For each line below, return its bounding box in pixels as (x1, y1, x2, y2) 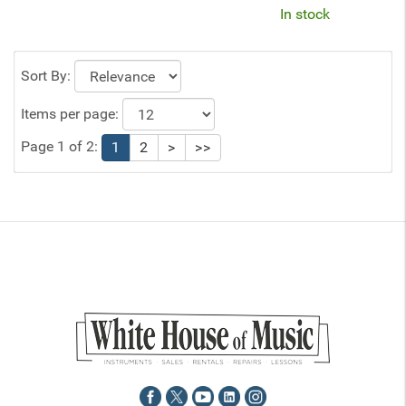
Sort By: (21, 67, 74, 85)
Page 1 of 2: (21, 138, 101, 156)
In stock (279, 5, 330, 23)
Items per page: (21, 105, 122, 123)
